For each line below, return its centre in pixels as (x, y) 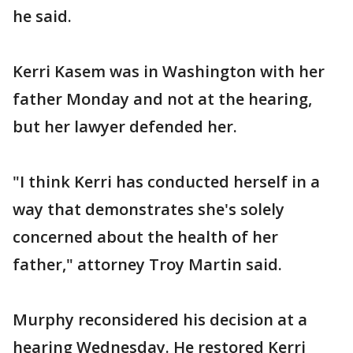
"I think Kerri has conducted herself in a (166, 181)
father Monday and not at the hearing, (162, 98)
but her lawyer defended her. (125, 126)
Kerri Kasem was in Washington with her (169, 71)
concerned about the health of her (145, 236)
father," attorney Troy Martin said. (147, 264)
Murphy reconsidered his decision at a (160, 319)
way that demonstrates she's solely (149, 209)
